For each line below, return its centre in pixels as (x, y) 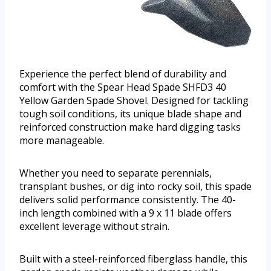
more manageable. (62, 141)
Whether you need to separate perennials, (116, 173)
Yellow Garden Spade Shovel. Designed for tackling (134, 101)
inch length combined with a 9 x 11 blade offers (126, 213)
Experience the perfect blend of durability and (123, 74)
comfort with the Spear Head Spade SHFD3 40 (123, 87)
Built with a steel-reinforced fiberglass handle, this (133, 259)
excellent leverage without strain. (94, 227)
